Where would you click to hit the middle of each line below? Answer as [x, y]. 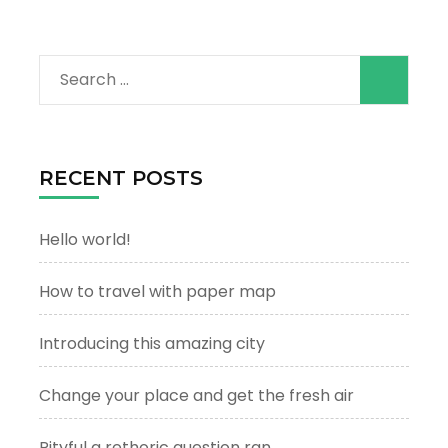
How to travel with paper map [157, 291]
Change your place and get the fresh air [196, 395]
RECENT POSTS [121, 177]
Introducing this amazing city [152, 343]
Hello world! [85, 239]
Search [87, 78]
